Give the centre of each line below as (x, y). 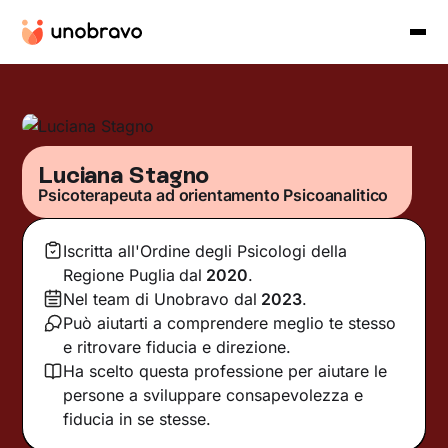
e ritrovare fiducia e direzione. (177, 346)
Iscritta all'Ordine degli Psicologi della (205, 250)
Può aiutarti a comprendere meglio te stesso (230, 322)
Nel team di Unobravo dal (160, 298)
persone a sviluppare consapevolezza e (213, 394)
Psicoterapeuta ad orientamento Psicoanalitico (213, 194)
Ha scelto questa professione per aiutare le (225, 370)
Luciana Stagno (124, 174)
